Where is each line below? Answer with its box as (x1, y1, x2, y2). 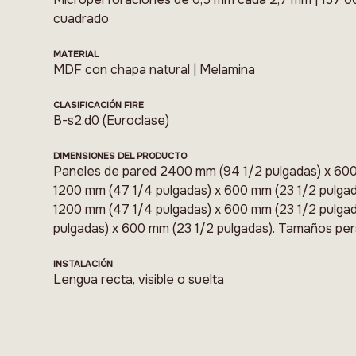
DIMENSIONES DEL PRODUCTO (53, 150, 188, 162)
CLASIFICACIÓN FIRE (53, 99, 145, 111)
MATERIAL (53, 48, 99, 60)
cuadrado (53, 10, 110, 28)
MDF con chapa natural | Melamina (53, 61, 256, 79)
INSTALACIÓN (53, 258, 114, 270)
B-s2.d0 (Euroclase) (53, 112, 170, 130)
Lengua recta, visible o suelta (53, 271, 225, 288)
